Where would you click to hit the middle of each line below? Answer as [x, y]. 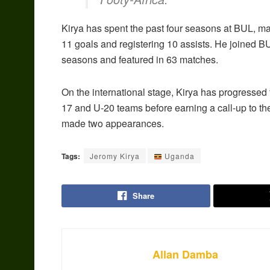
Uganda [178, 156]
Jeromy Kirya [115, 156]
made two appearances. [113, 124]
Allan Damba [185, 255]
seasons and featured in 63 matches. [140, 60]
